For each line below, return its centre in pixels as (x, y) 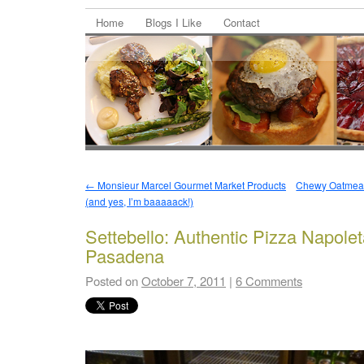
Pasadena (125, 255)
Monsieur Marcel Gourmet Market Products (191, 185)
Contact (242, 23)
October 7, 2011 (184, 280)
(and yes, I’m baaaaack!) (139, 201)
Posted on (112, 280)
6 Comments (269, 280)
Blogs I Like (173, 23)
